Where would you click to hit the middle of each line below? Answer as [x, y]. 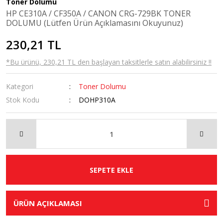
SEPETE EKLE [111, 170]
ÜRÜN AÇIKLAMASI [48, 203]
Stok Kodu [23, 100]
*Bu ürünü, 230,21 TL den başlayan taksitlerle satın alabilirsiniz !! [109, 62]
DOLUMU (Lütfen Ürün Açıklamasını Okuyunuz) [95, 23]
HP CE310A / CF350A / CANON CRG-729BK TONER [98, 13]
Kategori [20, 86]
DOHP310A [97, 100]
